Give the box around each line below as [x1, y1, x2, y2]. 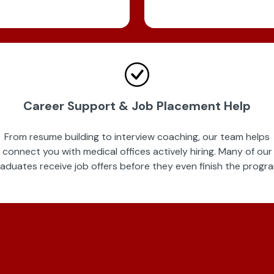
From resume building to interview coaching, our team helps [4, 130, 270, 143]
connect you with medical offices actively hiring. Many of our [2, 145, 272, 158]
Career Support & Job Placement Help [23, 98, 251, 114]
